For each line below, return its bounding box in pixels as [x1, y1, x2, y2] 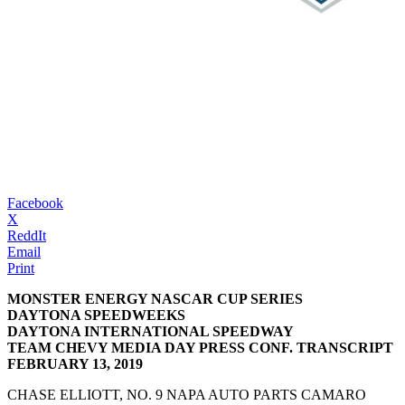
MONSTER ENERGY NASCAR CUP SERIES [7, 290, 303, 306]
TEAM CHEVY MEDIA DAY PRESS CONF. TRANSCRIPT [7, 339, 393, 355]
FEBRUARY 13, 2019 [7, 355, 143, 372]
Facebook [7, 194, 63, 211]
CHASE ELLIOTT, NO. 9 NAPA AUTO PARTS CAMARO [7, 386, 366, 402]
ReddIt [7, 227, 46, 243]
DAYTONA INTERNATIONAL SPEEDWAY [7, 323, 294, 339]
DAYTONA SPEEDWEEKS [7, 306, 185, 323]
